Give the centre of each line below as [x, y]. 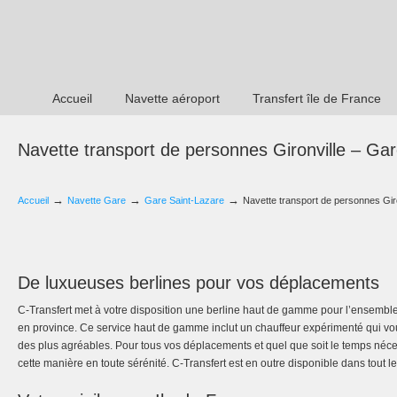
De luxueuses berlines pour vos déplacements [198, 283]
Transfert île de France [317, 98]
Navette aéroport [172, 98]
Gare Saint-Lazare [184, 200]
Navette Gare [97, 200]
